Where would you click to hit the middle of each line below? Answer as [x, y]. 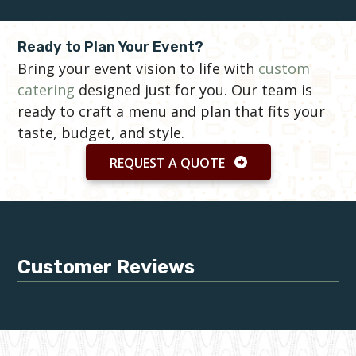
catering [46, 89]
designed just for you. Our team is [194, 89]
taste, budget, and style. [101, 132]
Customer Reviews [106, 267]
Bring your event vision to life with [138, 68]
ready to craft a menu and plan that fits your [172, 111]
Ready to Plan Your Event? [111, 46]
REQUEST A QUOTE [167, 163]
